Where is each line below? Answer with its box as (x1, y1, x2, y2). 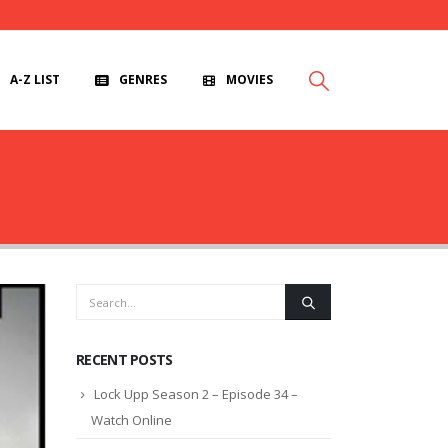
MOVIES (226, 71, 273, 88)
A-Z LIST (10, 71, 60, 88)
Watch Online (91, 410, 172, 429)
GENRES (119, 71, 167, 88)
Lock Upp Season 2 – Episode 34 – (94, 385, 298, 403)
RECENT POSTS (76, 350, 173, 369)
